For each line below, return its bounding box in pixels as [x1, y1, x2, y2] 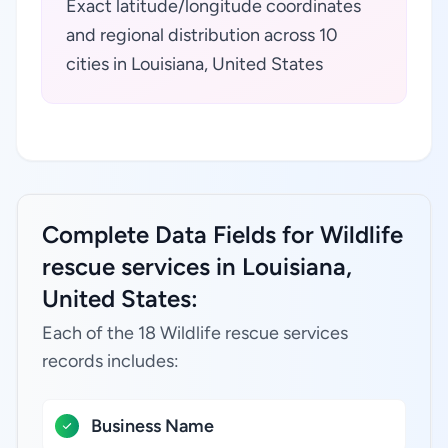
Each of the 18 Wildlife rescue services [42, 322, 348, 344]
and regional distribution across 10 [66, 24, 338, 46]
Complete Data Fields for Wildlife [42, 220, 403, 249]
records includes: [42, 350, 179, 372]
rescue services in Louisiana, [42, 252, 352, 281]
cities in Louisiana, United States [66, 53, 323, 75]
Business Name [91, 415, 214, 437]
